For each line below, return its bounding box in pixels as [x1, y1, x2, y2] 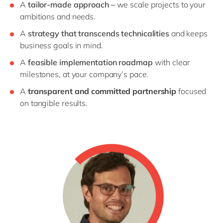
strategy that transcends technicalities [27, 28, 169, 38]
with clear [152, 57, 190, 67]
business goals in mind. [20, 40, 103, 50]
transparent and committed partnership [27, 86, 177, 96]
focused [176, 86, 207, 96]
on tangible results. [20, 98, 88, 108]
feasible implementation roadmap [27, 57, 153, 67]
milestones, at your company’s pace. [20, 69, 149, 79]
